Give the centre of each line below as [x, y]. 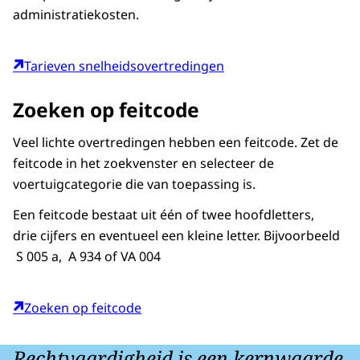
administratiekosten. [76, 14]
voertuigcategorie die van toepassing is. [134, 184]
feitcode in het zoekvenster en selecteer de [143, 164]
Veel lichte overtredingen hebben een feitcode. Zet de [176, 143]
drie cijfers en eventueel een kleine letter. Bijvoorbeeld [176, 236]
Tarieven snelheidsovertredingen [124, 66]
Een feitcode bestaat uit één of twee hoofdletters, [164, 215]
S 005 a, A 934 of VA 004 [87, 257]
